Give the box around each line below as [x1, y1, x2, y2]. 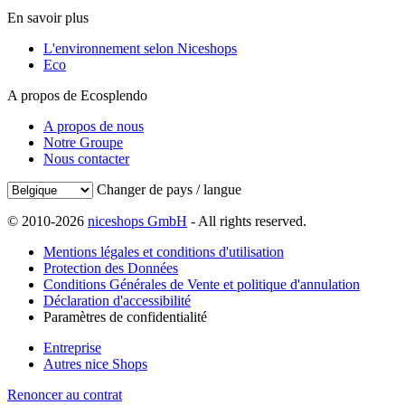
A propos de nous [43, 118, 144, 134]
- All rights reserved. [187, 212, 306, 229]
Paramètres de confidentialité [43, 308, 207, 325]
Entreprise [43, 339, 101, 355]
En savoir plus [7, 9, 89, 25]
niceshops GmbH [88, 212, 187, 229]
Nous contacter [43, 150, 129, 166]
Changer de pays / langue [97, 181, 241, 197]
